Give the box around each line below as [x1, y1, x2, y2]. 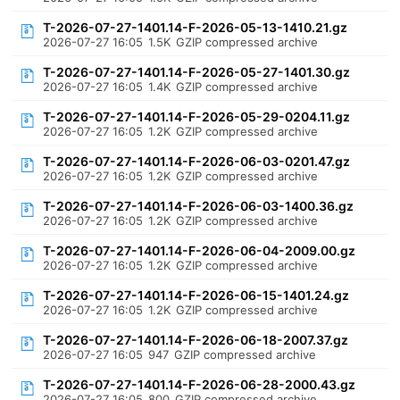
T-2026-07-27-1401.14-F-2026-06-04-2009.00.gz [43, 243, 356, 258]
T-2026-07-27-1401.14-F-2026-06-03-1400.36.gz [43, 198, 354, 213]
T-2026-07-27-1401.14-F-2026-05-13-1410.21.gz [43, 20, 348, 35]
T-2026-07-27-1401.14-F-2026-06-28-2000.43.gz [43, 377, 356, 392]
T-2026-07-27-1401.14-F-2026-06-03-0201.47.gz [43, 154, 351, 169]
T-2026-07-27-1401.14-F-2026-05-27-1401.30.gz [43, 64, 351, 79]
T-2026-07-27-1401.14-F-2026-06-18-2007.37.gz [43, 332, 349, 347]
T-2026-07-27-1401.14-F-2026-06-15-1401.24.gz [43, 287, 350, 303]
